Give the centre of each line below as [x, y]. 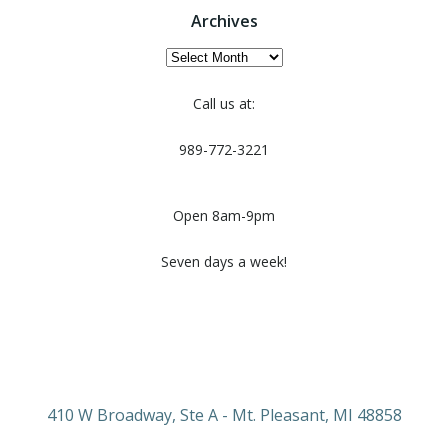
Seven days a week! [224, 261]
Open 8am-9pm [224, 215]
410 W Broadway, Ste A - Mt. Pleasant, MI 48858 [224, 415]
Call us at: [224, 103]
